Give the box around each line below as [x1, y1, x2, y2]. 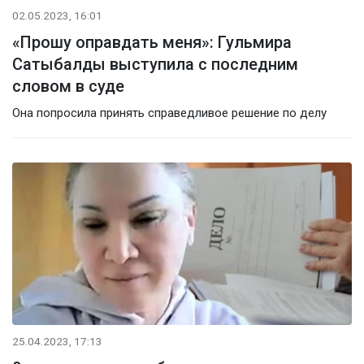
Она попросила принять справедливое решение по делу [12, 105, 327, 120]
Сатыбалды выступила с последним [12, 54, 298, 74]
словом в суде [12, 76, 124, 96]
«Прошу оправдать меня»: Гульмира [12, 32, 292, 52]
